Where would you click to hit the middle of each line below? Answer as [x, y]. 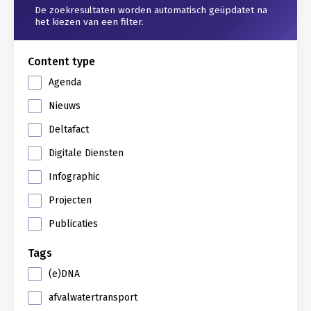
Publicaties [73, 224]
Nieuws [65, 106]
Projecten [70, 200]
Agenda [65, 82]
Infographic [74, 177]
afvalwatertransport [93, 297]
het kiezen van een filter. [89, 22]
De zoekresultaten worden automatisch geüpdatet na [151, 10]
